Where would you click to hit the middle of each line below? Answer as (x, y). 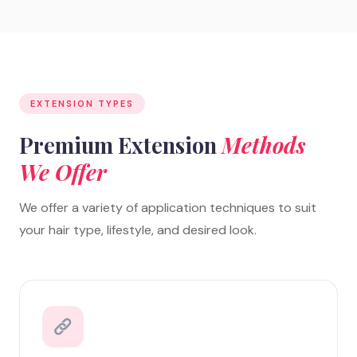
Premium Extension (120, 145)
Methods (263, 145)
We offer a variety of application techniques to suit (168, 208)
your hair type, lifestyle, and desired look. (138, 230)
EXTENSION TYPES (82, 104)
